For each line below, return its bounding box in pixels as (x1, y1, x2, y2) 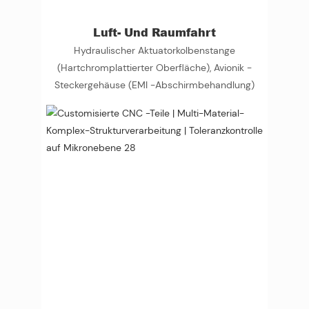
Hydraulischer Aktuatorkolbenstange (74, 43, 235, 57)
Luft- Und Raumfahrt (93, 23, 216, 40)
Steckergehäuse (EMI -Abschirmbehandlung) (54, 78, 255, 91)
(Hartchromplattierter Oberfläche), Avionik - (57, 61, 252, 74)
